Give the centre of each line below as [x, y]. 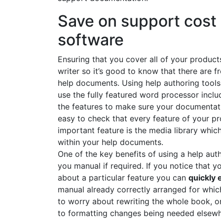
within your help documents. [110, 142]
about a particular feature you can [123, 178]
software [91, 40]
